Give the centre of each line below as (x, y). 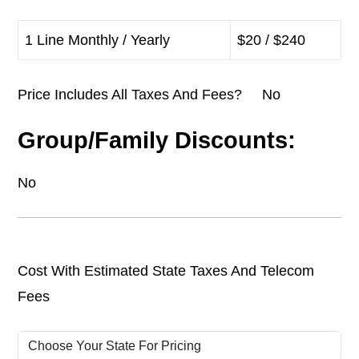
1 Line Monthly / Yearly (97, 40)
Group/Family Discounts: (157, 141)
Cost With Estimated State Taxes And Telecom (166, 271)
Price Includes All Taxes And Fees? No (149, 95)
